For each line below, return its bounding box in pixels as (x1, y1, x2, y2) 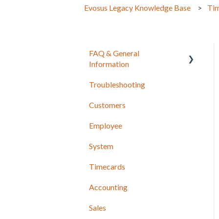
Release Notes (100, 79, 148, 89)
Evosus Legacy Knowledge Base (84, 2, 191, 12)
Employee (89, 120, 122, 130)
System (89, 141, 113, 151)
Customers (89, 100, 126, 109)
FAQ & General (89, 48, 139, 58)
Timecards (89, 161, 125, 171)
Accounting (89, 182, 128, 192)
